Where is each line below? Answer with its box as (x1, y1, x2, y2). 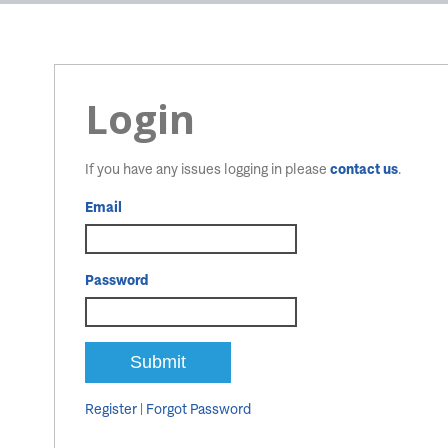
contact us (330, 160, 398, 177)
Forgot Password (146, 400, 251, 417)
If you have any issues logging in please (85, 160, 330, 177)
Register (85, 400, 137, 417)
